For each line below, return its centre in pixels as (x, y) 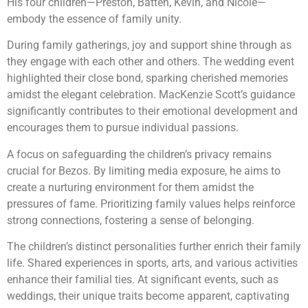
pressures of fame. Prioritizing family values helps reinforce (151, 203)
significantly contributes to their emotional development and (152, 111)
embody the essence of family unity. (94, 19)
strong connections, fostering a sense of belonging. (131, 220)
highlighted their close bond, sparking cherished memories (147, 78)
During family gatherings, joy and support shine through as (149, 45)
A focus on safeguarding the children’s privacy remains (139, 154)
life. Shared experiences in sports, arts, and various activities (152, 263)
